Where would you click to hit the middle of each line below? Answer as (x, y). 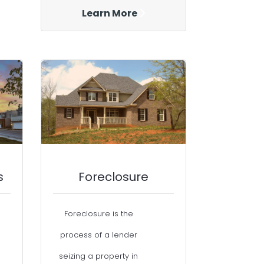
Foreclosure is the (98, 214)
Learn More (109, 13)
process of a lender (98, 235)
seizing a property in (99, 256)
